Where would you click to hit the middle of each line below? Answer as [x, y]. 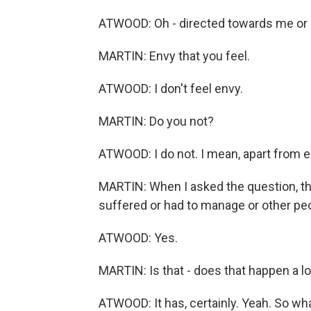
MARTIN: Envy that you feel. [174, 56]
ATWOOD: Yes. [138, 238]
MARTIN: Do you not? [156, 121]
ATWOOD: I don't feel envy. [171, 89]
